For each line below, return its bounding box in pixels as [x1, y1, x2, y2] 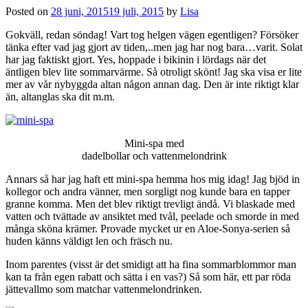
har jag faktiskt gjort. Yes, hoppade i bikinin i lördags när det [5, 53, 266, 65]
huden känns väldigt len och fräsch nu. [5, 234, 173, 247]
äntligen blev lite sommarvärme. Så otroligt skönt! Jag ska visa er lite [5, 65, 302, 78]
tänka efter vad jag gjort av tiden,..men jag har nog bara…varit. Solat [5, 41, 302, 53]
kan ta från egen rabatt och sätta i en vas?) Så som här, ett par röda [5, 270, 291, 283]
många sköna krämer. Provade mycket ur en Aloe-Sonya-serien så [5, 222, 290, 234]
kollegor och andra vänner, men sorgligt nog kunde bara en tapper [5, 185, 290, 197]
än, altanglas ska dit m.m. [5, 90, 115, 102]
